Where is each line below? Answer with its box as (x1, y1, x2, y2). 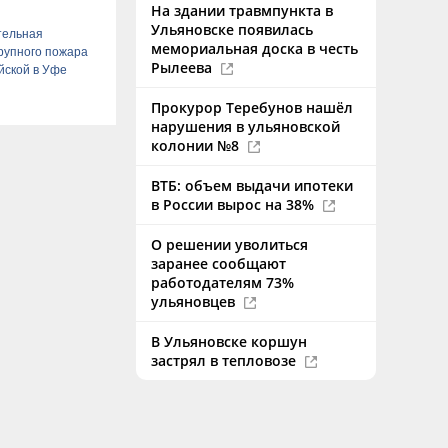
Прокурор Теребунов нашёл (151, 98, 353, 117)
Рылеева (151, 58, 216, 77)
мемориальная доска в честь (151, 39, 358, 58)
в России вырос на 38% (151, 195, 318, 214)
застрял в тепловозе (151, 351, 300, 370)
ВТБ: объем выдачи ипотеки (151, 176, 353, 195)
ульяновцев (151, 292, 239, 311)
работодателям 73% (151, 273, 294, 292)
